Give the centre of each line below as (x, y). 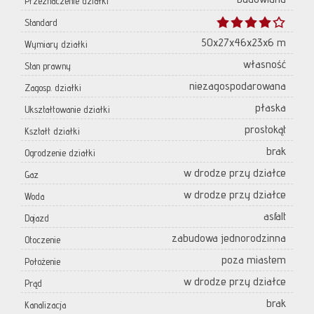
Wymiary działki (56, 45)
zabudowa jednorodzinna (229, 238)
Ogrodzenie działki (60, 153)
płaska (271, 108)
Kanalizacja (45, 305)
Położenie (42, 262)
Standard (41, 23)
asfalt (275, 217)
